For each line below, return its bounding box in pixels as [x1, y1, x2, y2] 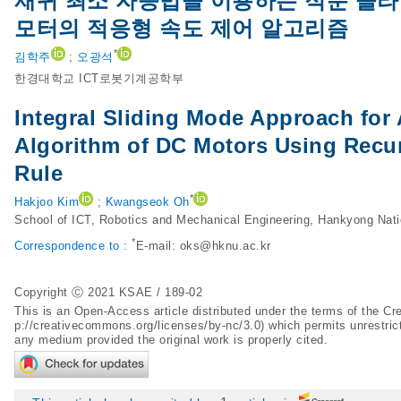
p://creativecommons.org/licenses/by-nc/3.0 [14, 319, 260, 332]
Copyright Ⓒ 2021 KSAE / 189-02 [14, 286, 202, 299]
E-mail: [135, 239, 180, 253]
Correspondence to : [14, 239, 132, 253]
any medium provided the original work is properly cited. [14, 333, 328, 346]
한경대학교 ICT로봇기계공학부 [14, 72, 183, 85]
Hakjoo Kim [14, 195, 79, 209]
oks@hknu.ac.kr [179, 239, 271, 253]
